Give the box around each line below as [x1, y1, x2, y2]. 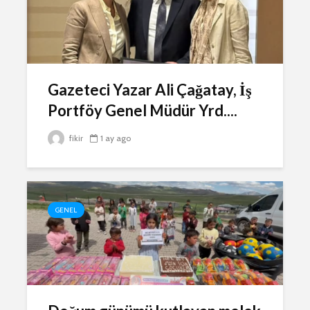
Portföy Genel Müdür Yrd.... [48, 101, 237, 120]
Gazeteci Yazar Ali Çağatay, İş [48, 80, 252, 99]
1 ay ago [100, 133, 131, 143]
